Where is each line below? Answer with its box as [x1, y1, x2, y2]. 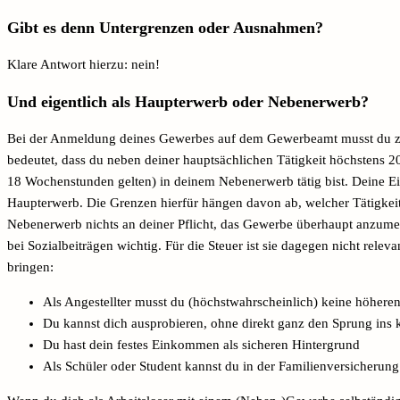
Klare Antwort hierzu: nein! [7, 57, 160, 72]
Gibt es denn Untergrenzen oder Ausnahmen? [7, 18, 323, 37]
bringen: [7, 260, 57, 275]
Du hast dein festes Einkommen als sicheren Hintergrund [43, 337, 360, 353]
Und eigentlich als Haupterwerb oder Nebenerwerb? [7, 92, 369, 111]
